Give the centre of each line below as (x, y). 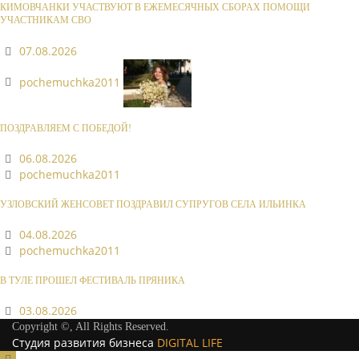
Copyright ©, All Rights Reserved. (91, 326)
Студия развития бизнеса (85, 342)
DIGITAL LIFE (190, 342)
